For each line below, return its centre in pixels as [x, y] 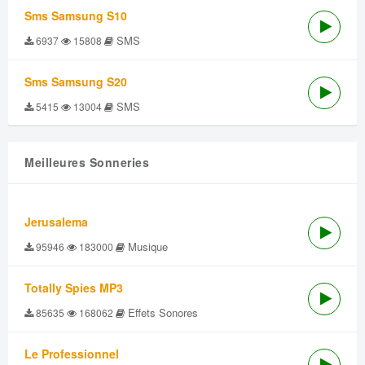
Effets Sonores [161, 312]
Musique [146, 246]
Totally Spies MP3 [74, 288]
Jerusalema [56, 222]
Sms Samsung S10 [76, 15]
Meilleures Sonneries [87, 162]
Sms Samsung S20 [76, 81]
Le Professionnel [72, 354]
